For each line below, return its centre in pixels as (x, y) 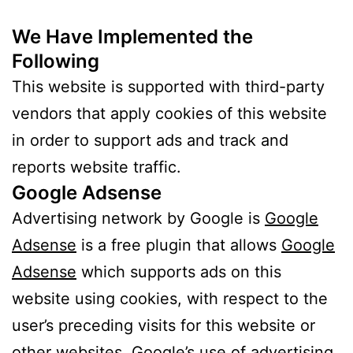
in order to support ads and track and (150, 141)
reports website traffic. (97, 167)
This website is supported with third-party (168, 87)
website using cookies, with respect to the (170, 299)
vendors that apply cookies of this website (169, 114)
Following (56, 61)
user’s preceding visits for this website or (163, 326)
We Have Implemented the (132, 37)
